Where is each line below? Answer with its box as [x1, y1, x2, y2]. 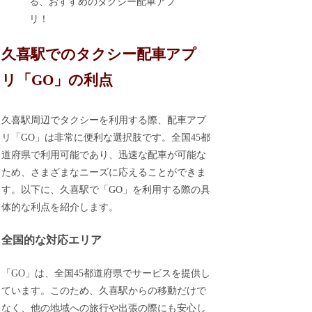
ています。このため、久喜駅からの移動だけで [1, 285, 207, 296]
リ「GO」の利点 [1, 71, 114, 88]
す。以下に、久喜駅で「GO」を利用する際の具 [1, 185, 211, 196]
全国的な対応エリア [1, 233, 102, 247]
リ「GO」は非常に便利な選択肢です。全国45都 [1, 132, 211, 143]
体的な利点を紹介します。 [1, 202, 119, 213]
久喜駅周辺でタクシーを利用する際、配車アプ [1, 115, 207, 126]
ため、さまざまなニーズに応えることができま [1, 167, 207, 178]
